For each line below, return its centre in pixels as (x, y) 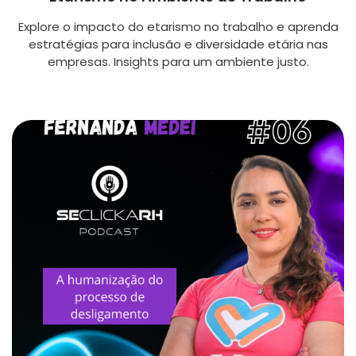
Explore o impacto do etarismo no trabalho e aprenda (178, 27)
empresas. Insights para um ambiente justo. (178, 62)
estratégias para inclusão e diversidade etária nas (178, 44)
